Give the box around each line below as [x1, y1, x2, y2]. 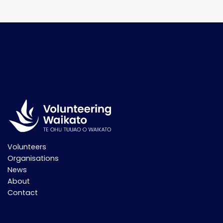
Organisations [7, 153, 59, 164]
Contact [7, 188, 38, 198]
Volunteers [7, 142, 46, 152]
